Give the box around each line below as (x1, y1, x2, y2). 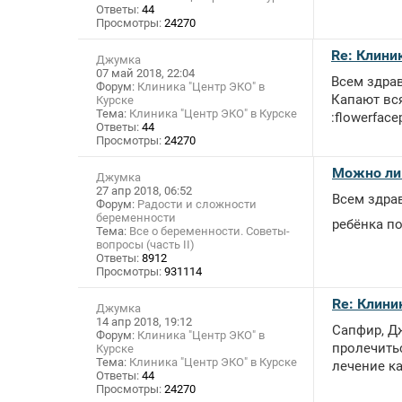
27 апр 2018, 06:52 (96, 184, 192, 198)
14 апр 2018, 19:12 (96, 315, 192, 329)
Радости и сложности (137, 197, 257, 212)
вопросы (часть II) (96, 238, 195, 252)
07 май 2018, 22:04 (96, 66, 195, 81)
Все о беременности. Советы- (129, 224, 290, 239)
